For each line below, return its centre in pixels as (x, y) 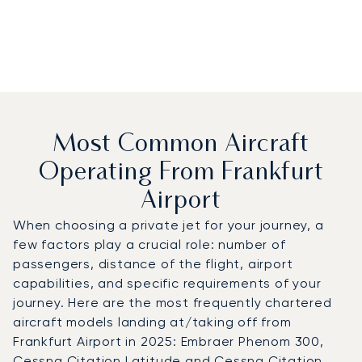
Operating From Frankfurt (181, 173)
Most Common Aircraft (181, 145)
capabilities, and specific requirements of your (167, 283)
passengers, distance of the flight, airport (153, 263)
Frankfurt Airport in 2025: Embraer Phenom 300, (168, 341)
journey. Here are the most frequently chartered (173, 302)
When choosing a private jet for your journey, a (168, 225)
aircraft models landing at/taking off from (152, 322)
